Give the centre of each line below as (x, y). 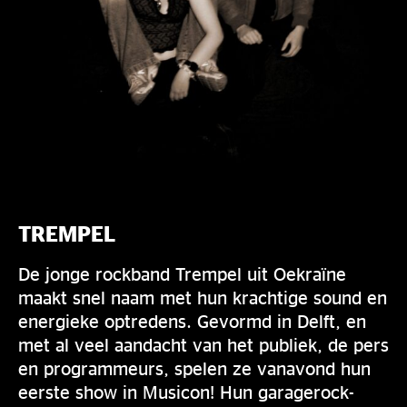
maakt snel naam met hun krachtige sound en (203, 297)
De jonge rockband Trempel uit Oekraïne (182, 273)
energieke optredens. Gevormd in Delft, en (192, 320)
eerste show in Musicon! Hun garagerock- (186, 391)
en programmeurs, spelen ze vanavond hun (194, 367)
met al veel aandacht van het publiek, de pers (203, 344)
